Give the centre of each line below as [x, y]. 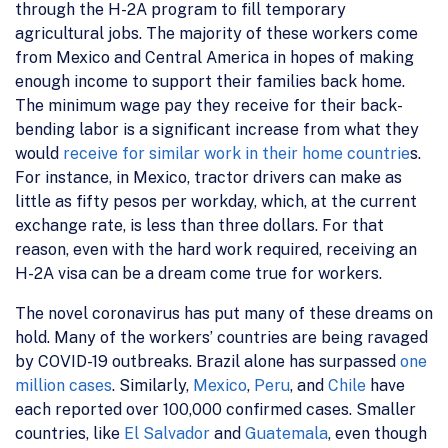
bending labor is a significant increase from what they [217, 130]
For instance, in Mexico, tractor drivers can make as [208, 178]
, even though [377, 434]
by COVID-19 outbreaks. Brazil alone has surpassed [207, 362]
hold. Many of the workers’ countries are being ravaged [221, 338]
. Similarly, [152, 386]
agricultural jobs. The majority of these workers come [216, 34]
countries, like [69, 434]
